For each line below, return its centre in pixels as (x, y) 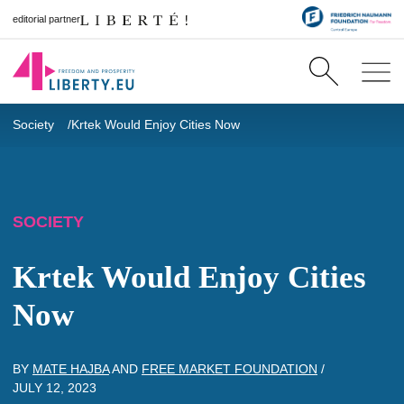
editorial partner (46, 18)
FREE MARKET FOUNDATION (230, 369)
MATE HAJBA (71, 369)
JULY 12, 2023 (55, 388)
